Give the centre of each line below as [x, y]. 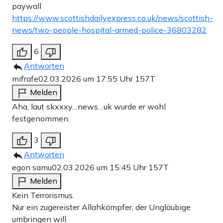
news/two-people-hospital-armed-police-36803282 [109, 30]
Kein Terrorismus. [43, 195]
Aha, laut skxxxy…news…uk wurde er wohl [89, 106]
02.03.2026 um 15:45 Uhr [100, 167]
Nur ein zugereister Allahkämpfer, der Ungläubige [101, 207]
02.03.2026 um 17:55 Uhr [87, 78]
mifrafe [25, 78]
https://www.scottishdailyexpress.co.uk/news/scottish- [112, 18]
